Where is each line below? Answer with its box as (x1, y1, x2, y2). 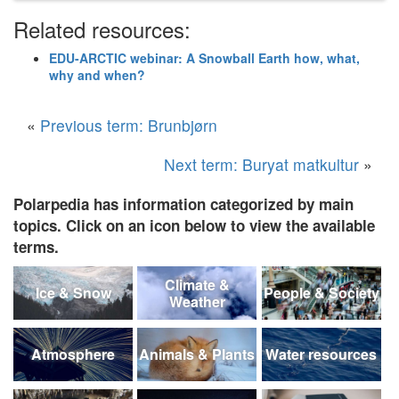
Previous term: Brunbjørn (40, 114, 217, 137)
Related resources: (13, 13, 191, 45)
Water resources (265, 344, 378, 365)
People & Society (263, 282, 379, 304)
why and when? (49, 66, 145, 85)
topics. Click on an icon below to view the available (13, 215, 375, 237)
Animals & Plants (139, 344, 256, 365)
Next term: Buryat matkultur (164, 153, 359, 176)
